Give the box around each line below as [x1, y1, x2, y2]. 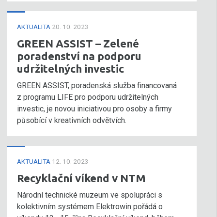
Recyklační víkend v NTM [17, 172, 146, 184]
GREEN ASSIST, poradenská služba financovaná [17, 81, 177, 90]
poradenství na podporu [17, 50, 141, 62]
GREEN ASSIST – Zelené [17, 37, 139, 49]
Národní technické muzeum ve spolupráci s [17, 190, 162, 200]
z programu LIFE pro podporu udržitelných [17, 93, 158, 102]
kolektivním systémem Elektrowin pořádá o [17, 202, 163, 211]
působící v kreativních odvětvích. [17, 116, 126, 125]
